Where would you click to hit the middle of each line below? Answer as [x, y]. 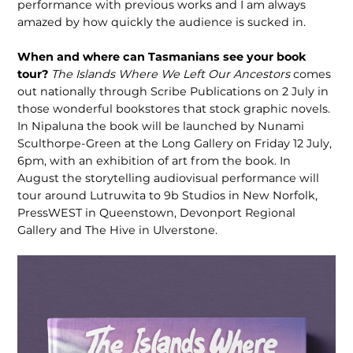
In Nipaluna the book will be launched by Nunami [161, 126]
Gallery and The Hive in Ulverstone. [119, 230]
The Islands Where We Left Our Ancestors [173, 74]
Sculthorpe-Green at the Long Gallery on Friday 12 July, [175, 143]
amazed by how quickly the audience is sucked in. [163, 22]
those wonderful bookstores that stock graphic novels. [174, 108]
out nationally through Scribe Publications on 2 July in [173, 91]
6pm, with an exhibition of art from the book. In [154, 160]
